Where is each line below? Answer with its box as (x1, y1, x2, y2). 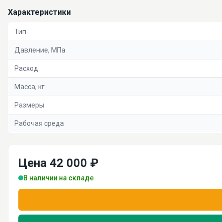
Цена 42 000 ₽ (18, 156, 99, 170)
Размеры (14, 101, 44, 109)
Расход (14, 64, 38, 72)
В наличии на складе (23, 174, 94, 182)
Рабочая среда (14, 119, 64, 127)
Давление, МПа (14, 46, 65, 54)
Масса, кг (14, 83, 45, 91)
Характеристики (8, 7, 71, 17)
